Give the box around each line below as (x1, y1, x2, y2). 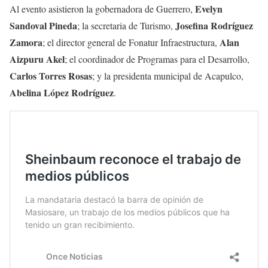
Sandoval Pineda (10, 18, 77, 32)
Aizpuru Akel (10, 51, 65, 66)
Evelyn (195, 1, 223, 16)
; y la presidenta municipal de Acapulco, (92, 69, 243, 82)
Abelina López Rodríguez (10, 85, 114, 99)
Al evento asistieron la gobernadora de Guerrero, (10, 2, 195, 15)
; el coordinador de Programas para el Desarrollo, (65, 52, 249, 65)
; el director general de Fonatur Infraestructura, (42, 35, 220, 48)
